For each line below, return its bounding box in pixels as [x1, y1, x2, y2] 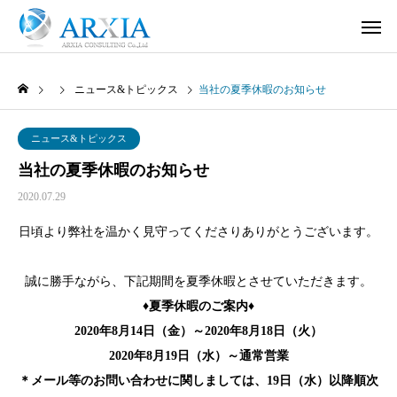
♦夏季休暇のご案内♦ [143, 300, 254, 313]
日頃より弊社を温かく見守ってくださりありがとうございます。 [19, 225, 378, 238]
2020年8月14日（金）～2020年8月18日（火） [74, 324, 323, 338]
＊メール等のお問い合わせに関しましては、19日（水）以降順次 [19, 374, 378, 387]
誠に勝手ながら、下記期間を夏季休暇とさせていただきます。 [25, 275, 372, 288]
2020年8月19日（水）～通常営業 [108, 349, 289, 362]
